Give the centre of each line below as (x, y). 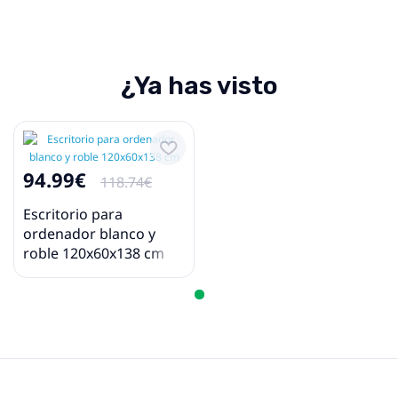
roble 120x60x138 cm (94, 254)
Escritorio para (73, 215)
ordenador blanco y (89, 234)
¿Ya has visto (199, 86)
